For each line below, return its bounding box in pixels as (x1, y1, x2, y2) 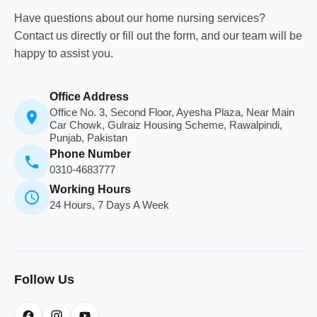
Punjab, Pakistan (50, 132, 127, 144)
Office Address (50, 91, 129, 103)
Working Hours (50, 183, 131, 195)
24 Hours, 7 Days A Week (50, 199, 169, 211)
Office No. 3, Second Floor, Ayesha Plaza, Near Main (50, 106, 294, 118)
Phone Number (50, 148, 131, 160)
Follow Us (14, 272, 74, 287)
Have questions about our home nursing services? (14, 12, 265, 24)
